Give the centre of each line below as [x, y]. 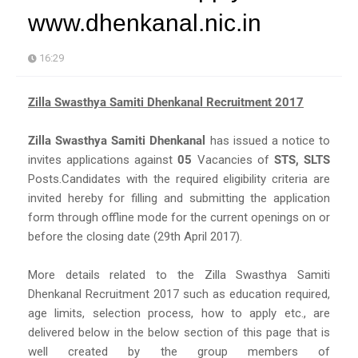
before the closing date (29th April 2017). [135, 236]
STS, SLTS [302, 159]
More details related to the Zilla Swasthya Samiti [179, 274]
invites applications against [103, 159]
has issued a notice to [268, 140]
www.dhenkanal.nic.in [145, 22]
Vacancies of [233, 159]
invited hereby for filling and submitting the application [179, 198]
